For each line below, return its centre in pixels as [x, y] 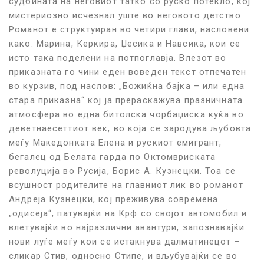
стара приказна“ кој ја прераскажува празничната [126, 100]
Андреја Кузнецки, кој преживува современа [114, 199]
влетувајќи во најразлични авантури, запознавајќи [127, 227]
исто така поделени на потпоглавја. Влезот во [118, 57]
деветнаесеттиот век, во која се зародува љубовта [130, 128]
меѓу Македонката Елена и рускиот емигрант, [115, 142]
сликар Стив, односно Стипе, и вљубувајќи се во [123, 255]
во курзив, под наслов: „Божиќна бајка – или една [127, 86]
